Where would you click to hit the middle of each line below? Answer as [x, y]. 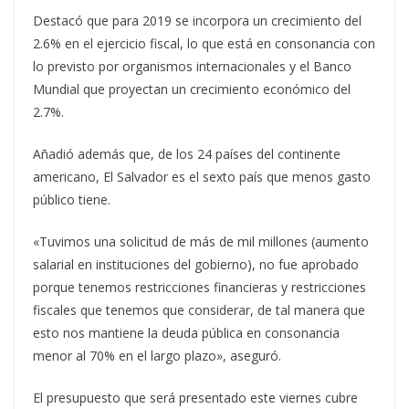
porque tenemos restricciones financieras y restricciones [199, 287]
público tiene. [72, 199]
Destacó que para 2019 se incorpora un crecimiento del [197, 21]
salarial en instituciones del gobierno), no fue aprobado [196, 264]
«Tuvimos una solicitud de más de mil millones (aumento [201, 241]
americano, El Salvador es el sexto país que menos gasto [202, 177]
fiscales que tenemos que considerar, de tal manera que [199, 310]
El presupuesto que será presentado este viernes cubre [195, 398]
